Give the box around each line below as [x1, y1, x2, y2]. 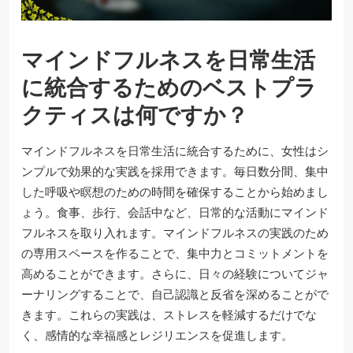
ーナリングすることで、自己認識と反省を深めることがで [21, 286, 329, 303]
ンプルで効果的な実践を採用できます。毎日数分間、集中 [21, 163, 329, 180]
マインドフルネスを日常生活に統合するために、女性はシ [21, 143, 329, 160]
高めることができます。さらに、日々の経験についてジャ [21, 266, 329, 283]
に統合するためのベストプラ [21, 73, 317, 103]
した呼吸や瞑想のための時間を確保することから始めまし [21, 184, 329, 201]
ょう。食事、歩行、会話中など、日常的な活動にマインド [21, 204, 329, 221]
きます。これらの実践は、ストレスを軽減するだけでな [21, 307, 317, 324]
